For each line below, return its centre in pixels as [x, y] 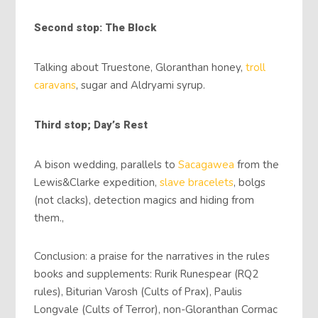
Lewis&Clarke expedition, [97, 182]
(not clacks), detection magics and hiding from [144, 200]
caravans [55, 85]
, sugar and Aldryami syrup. [141, 85]
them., [49, 218]
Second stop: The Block [95, 28]
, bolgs [250, 182]
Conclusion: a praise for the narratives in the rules [152, 256]
